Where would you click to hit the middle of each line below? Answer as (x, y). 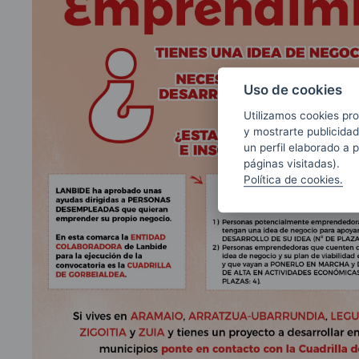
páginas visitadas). (292, 163)
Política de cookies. (293, 179)
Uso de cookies (293, 89)
